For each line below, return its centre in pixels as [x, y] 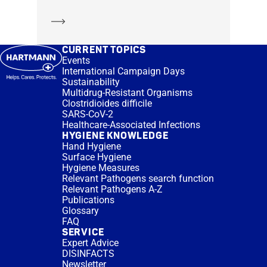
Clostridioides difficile [107, 104]
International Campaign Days [123, 72]
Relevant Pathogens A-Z [112, 190]
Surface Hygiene [96, 157]
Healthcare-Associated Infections [131, 125]
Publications [88, 200]
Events [76, 61]
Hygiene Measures [100, 168]
